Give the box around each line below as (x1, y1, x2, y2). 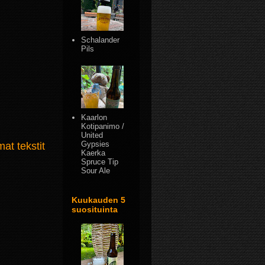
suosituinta (72, 204, 118, 214)
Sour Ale (81, 166, 111, 176)
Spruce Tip (81, 157, 119, 167)
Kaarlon (81, 113, 108, 122)
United (81, 131, 104, 140)
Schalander (81, 35, 120, 45)
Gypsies (81, 140, 110, 149)
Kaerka (81, 148, 106, 158)
